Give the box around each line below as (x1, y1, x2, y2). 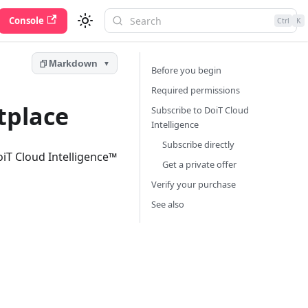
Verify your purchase (151, 178, 236, 190)
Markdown (49, 58, 98, 69)
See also (151, 198, 184, 210)
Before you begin (151, 64, 221, 76)
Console (8, 14, 44, 27)
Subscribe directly (162, 138, 234, 151)
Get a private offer (162, 158, 236, 170)
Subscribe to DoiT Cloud (151, 104, 249, 116)
